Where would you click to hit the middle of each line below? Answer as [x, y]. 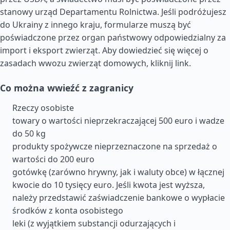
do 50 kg [29, 133]
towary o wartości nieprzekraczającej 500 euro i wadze [118, 121]
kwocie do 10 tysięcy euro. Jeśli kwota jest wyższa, [109, 185]
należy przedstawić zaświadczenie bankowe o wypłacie [119, 198]
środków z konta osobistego [68, 210]
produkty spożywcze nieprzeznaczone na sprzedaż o [115, 146]
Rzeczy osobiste [43, 108]
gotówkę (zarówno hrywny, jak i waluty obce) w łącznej [118, 172]
